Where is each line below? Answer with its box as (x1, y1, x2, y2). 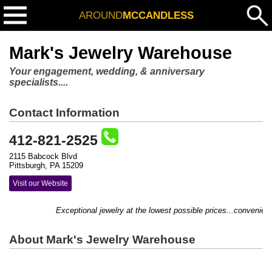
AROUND (78, 9, 123, 21)
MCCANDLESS (122, 9, 194, 21)
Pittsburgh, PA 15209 (9, 161, 83, 170)
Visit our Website (13, 179, 68, 188)
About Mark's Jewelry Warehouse (9, 233, 195, 246)
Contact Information (9, 106, 120, 119)
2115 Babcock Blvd (9, 152, 77, 161)
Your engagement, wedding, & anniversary (9, 66, 205, 76)
